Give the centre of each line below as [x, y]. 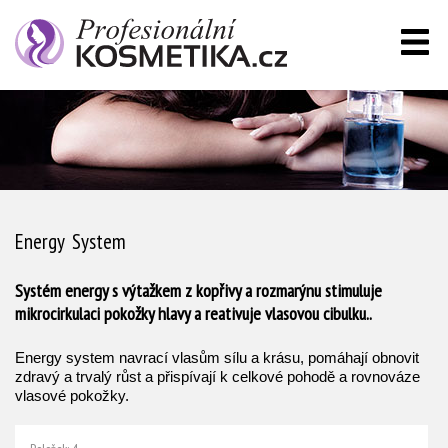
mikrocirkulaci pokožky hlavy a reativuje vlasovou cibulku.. [193, 313]
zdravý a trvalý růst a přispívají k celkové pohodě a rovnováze [217, 377]
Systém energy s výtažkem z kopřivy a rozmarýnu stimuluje [198, 290]
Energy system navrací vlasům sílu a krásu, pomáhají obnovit [217, 358]
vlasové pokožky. [74, 396]
